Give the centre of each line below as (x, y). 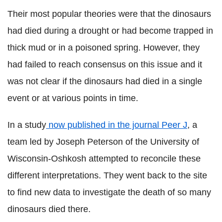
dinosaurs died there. (49, 209)
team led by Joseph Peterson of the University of (103, 142)
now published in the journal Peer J (117, 125)
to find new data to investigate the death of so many (109, 192)
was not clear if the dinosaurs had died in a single (105, 81)
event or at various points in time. (73, 98)
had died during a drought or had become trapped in (110, 31)
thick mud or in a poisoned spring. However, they (104, 48)
